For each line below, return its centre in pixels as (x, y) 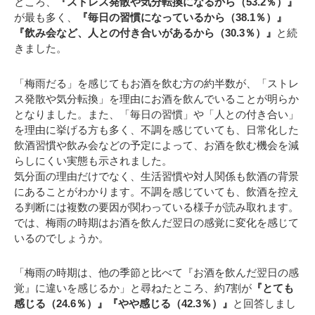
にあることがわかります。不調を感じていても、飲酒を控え (156, 191)
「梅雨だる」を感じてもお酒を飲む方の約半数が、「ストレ (156, 83)
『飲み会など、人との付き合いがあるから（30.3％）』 (145, 33)
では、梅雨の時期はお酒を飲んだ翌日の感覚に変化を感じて (156, 222)
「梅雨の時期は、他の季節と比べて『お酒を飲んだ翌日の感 (156, 273)
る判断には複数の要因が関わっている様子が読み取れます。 (156, 207)
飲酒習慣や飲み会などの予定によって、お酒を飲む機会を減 (156, 145)
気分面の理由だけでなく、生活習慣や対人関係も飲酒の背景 (156, 176)
